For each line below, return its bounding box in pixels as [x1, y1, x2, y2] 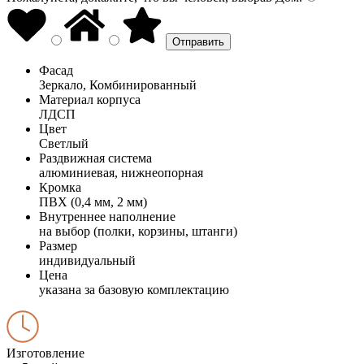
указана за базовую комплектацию [39, 282, 229, 297]
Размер [39, 238, 77, 253]
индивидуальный [39, 253, 136, 267]
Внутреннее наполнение [39, 209, 175, 223]
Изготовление [6, 345, 84, 360]
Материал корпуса [39, 92, 141, 106]
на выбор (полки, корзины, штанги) [39, 223, 237, 238]
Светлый [39, 136, 89, 150]
